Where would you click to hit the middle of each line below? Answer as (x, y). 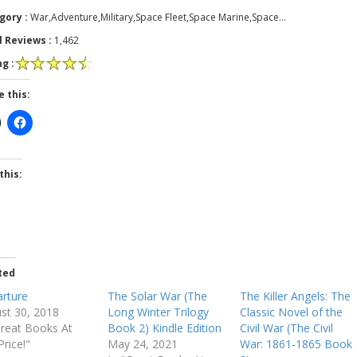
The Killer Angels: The (295, 296)
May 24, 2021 (142, 343)
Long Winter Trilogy (158, 312)
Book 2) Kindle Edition (164, 328)
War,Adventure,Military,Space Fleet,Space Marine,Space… (158, 17)
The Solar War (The (157, 296)
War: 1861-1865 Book (296, 343)
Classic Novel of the (291, 312)
